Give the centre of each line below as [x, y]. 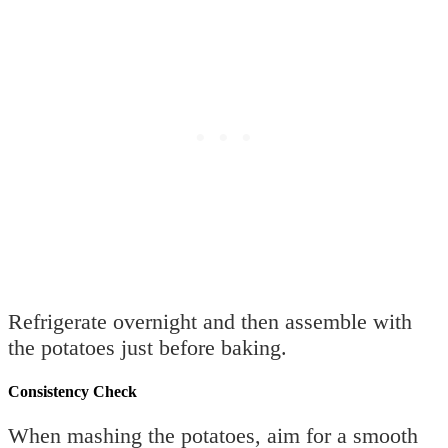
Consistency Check [72, 391]
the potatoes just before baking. [147, 347]
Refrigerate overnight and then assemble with [210, 321]
